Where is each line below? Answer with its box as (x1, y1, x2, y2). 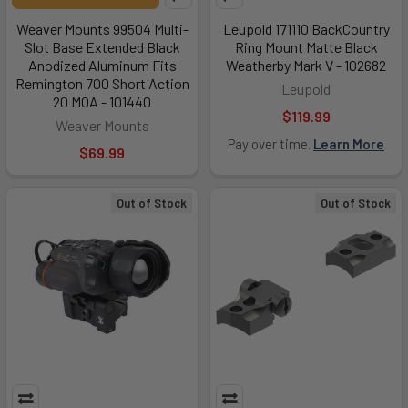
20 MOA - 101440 (53, 93, 151, 110)
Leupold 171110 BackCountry (222, 20, 390, 37)
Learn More (313, 136, 384, 152)
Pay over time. (228, 136, 313, 152)
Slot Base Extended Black (24, 38, 180, 56)
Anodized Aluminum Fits (27, 56, 177, 74)
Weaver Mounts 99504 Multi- (15, 20, 189, 37)
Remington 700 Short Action (15, 75, 189, 92)
